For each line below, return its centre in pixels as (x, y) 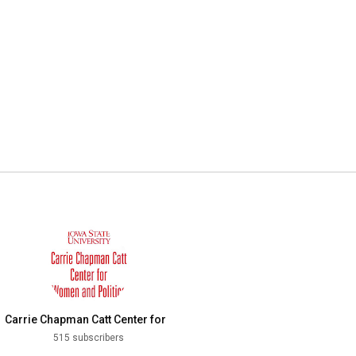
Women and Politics (57, 336)
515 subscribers (88, 338)
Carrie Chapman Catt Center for (85, 320)
